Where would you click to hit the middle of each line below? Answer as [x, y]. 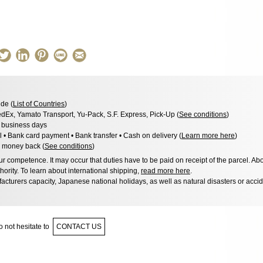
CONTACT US [79, 226]
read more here [166, 171]
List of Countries [39, 104]
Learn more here [208, 135]
